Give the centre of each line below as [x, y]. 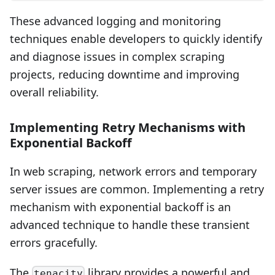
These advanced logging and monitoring [115, 21]
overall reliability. [54, 92]
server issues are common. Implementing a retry [137, 189]
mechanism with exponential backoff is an [120, 207]
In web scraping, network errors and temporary [133, 171]
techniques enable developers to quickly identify [136, 38]
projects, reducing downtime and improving [125, 74]
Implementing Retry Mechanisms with [128, 127]
